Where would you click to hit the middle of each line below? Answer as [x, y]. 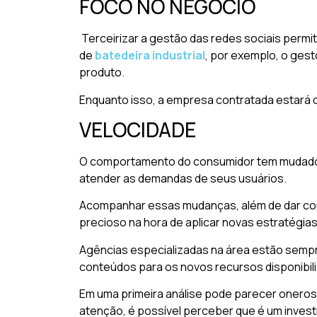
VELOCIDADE [138, 129]
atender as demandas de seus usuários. [183, 178]
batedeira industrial [150, 56]
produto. [102, 73]
